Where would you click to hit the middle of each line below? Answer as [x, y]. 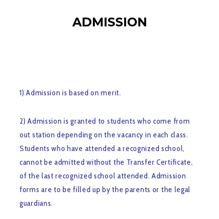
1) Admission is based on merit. [70, 93]
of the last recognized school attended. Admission [103, 176]
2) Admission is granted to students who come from [105, 121]
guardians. [36, 203]
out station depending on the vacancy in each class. [104, 135]
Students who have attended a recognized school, [102, 149]
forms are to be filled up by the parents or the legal [105, 190]
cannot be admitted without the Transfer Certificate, [106, 162]
